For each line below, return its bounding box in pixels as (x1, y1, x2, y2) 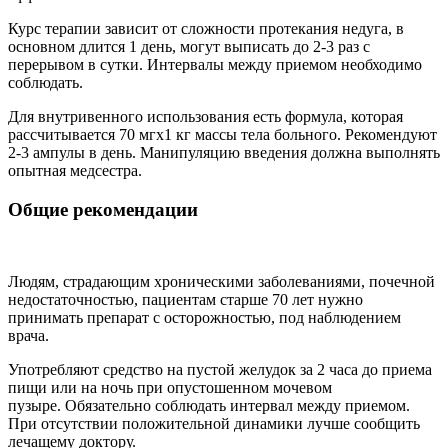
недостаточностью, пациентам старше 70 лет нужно (8, 291, 363, 309)
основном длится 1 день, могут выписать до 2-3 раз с (8, 37, 370, 55)
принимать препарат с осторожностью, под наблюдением (8, 309, 401, 327)
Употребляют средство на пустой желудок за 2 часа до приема (8, 361, 432, 379)
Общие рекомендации (8, 198, 198, 220)
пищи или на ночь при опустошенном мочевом (8, 379, 332, 397)
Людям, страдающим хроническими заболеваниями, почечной (8, 273, 435, 291)
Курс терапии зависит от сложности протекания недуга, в (8, 19, 404, 37)
